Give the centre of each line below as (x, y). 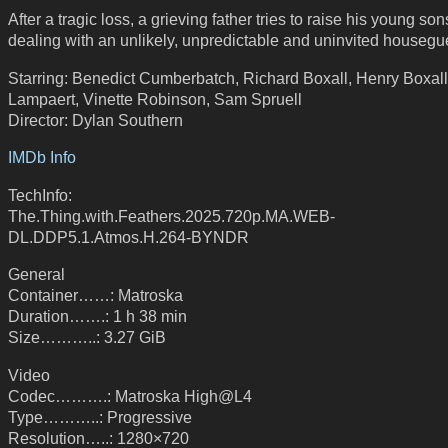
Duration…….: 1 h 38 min (97, 316)
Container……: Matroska (95, 295)
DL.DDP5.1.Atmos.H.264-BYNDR (128, 236)
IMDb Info (42, 157)
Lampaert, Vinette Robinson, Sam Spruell (155, 98)
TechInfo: (40, 194)
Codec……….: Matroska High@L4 (130, 396)
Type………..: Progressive (100, 417)
